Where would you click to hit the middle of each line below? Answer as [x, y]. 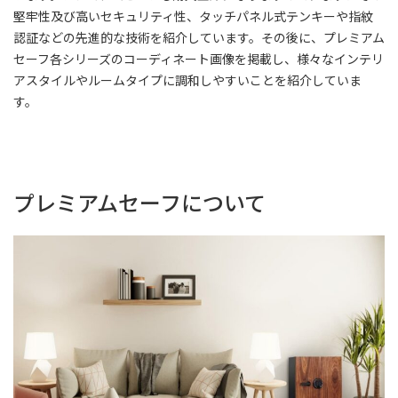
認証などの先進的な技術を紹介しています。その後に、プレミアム [199, 38]
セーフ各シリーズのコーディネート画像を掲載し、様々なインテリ [199, 59]
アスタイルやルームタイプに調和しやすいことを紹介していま [187, 80]
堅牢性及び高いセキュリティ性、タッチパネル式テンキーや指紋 [193, 16]
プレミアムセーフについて [139, 203]
